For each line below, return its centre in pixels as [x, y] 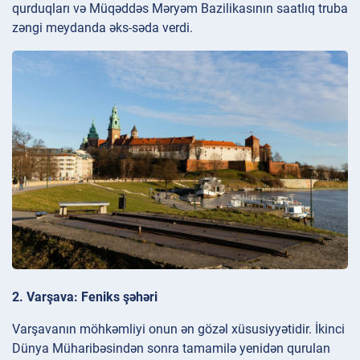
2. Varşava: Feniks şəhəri [85, 297]
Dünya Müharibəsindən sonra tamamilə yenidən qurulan [171, 348]
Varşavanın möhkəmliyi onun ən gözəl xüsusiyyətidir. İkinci [178, 329]
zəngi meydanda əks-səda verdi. [102, 27]
